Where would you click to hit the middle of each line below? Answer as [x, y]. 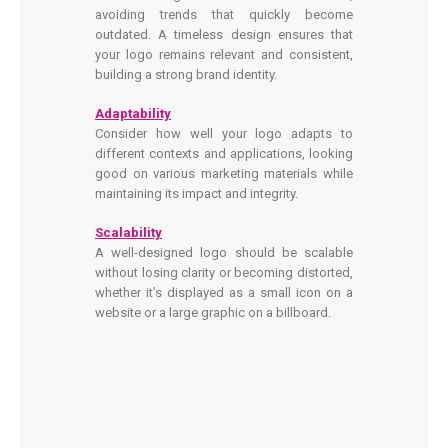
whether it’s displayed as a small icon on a [224, 292]
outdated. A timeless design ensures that [224, 35]
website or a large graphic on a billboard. [213, 312]
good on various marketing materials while [224, 174]
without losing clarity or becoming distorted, [224, 272]
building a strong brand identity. [186, 75]
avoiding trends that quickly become [224, 15]
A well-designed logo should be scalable [224, 252]
